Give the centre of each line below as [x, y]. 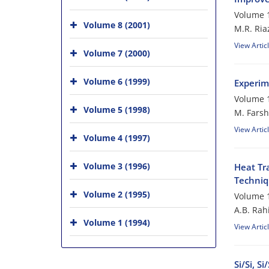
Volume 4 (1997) [117, 138]
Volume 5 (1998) [117, 110]
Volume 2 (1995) [117, 194]
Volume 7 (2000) [117, 53]
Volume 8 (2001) [117, 25]
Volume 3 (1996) [117, 166]
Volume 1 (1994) [117, 222]
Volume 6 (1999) [117, 81]
